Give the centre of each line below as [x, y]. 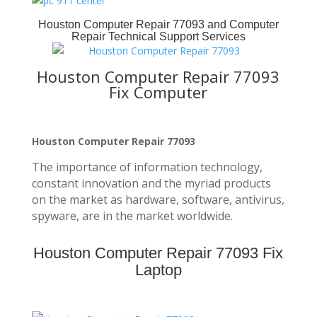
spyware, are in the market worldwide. [132, 216]
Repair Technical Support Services [158, 36]
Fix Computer [158, 92]
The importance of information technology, [147, 167]
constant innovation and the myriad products [151, 183]
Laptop [158, 270]
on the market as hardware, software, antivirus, [158, 200]
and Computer [241, 24]
